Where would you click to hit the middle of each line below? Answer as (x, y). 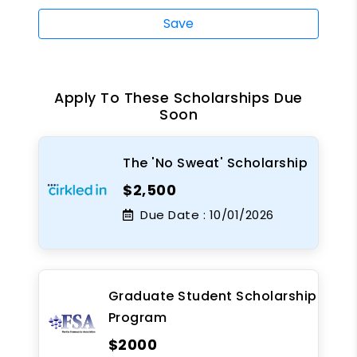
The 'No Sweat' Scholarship (215, 163)
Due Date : (171, 214)
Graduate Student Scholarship (212, 296)
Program (137, 317)
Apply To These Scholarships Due (178, 98)
